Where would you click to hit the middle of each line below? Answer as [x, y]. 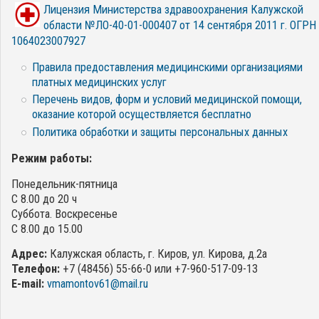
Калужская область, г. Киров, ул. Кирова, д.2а [157, 254]
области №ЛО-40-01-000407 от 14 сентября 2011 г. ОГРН [180, 26]
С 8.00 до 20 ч [44, 199]
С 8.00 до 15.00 [47, 229]
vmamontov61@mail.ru [98, 284]
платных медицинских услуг [99, 82]
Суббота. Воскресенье [64, 214]
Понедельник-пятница [64, 184]
